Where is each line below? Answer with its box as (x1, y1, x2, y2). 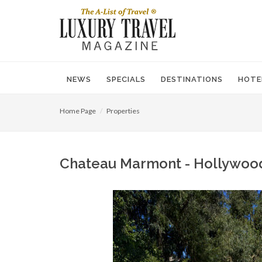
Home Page (60, 106, 96, 115)
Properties (106, 106, 140, 115)
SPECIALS (106, 75, 146, 84)
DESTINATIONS (161, 75, 223, 84)
